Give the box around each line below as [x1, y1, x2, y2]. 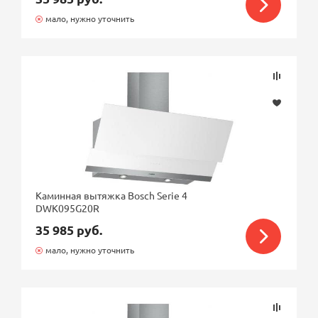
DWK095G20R [35, 202, 100, 214]
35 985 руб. [35, 221, 103, 238]
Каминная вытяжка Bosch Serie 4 [35, 189, 188, 202]
